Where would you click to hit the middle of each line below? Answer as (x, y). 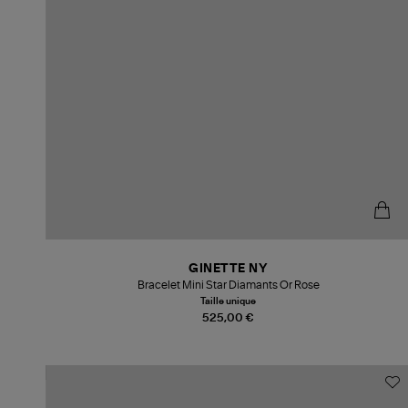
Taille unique (229, 301)
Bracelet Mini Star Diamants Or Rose (228, 285)
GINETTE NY (229, 269)
